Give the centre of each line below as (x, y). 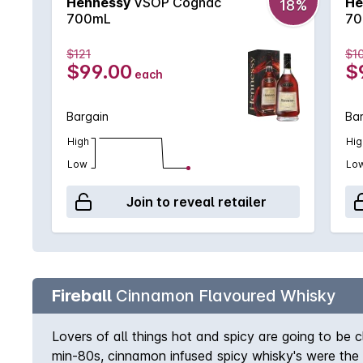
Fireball (82, 296)
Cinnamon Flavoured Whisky (224, 296)
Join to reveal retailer (196, 202)
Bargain (88, 116)
